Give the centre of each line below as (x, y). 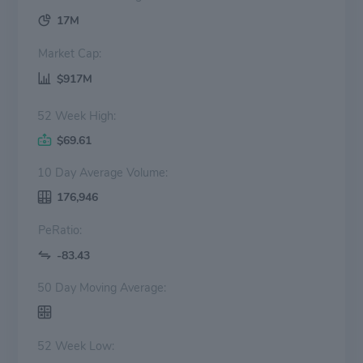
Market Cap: (90, 53)
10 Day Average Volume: (102, 172)
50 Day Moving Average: (102, 287)
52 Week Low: (76, 346)
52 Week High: (77, 115)
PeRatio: (60, 230)
